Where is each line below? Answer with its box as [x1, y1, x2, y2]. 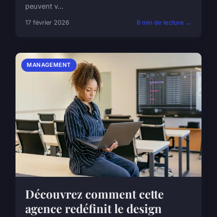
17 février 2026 [25, 19, 69, 27]
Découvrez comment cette [25, 186, 164, 202]
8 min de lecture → [137, 19, 192, 27]
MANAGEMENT [27, 62, 71, 69]
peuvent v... [25, 2, 63, 11]
